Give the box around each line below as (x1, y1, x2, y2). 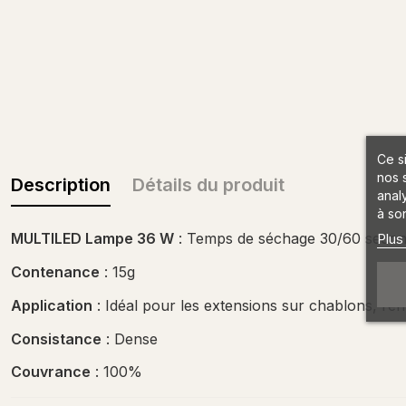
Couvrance (11, 362, 91, 382)
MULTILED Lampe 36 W (11, 229, 174, 248)
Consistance (11, 329, 101, 348)
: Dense (101, 329, 158, 348)
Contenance (11, 262, 100, 281)
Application (11, 295, 92, 314)
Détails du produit (132, 174, 285, 197)
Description (11, 174, 111, 197)
